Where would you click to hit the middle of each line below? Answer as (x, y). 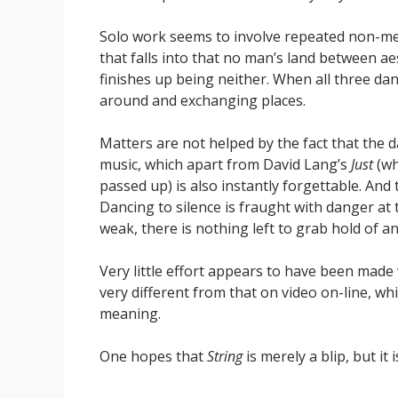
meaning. (130, 313)
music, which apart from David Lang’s (225, 164)
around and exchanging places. (203, 100)
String (225, 356)
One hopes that (153, 356)
